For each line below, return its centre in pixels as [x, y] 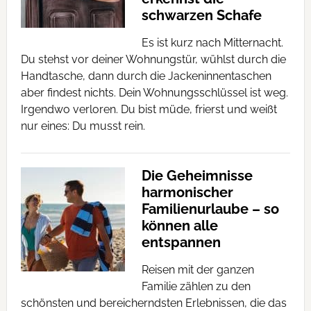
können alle [179, 226]
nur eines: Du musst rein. [83, 126]
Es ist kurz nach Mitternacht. [212, 43]
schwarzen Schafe [201, 15]
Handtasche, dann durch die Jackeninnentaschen [146, 76]
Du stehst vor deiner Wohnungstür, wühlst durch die [153, 59]
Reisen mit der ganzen [197, 270]
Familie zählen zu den [196, 286]
